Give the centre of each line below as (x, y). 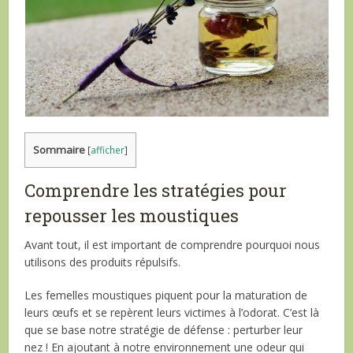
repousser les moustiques (132, 216)
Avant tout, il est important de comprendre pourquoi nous (173, 245)
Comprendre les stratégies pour (156, 191)
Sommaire (59, 150)
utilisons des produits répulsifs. (103, 262)
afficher (108, 150)
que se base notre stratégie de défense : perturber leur (164, 330)
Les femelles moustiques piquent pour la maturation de (166, 295)
